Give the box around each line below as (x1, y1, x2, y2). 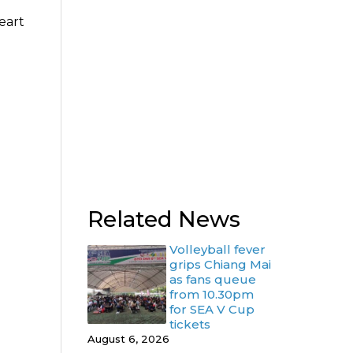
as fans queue (169, 272, 256, 287)
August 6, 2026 (87, 333, 169, 345)
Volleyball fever (169, 242, 266, 257)
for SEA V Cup (169, 302, 255, 317)
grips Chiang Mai (169, 257, 271, 272)
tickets (169, 317, 210, 332)
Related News (87, 206, 240, 232)
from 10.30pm (169, 287, 254, 302)
